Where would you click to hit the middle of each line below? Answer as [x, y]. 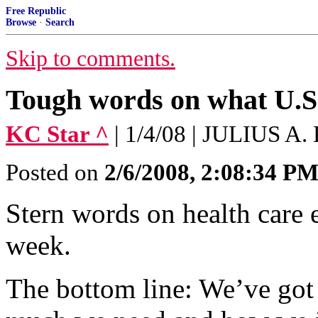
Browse [21, 22]
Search [60, 22]
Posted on [55, 172]
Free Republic [36, 11]
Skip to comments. [91, 59]
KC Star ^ [57, 134]
